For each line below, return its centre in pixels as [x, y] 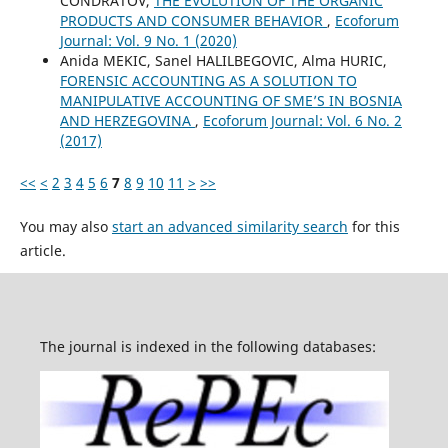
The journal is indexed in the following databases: [207, 346]
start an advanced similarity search [229, 226]
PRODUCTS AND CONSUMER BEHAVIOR [193, 20]
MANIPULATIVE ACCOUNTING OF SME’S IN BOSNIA [230, 100]
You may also [65, 226]
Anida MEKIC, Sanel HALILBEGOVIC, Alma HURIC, [223, 60]
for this [373, 226]
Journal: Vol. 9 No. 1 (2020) [148, 40]
